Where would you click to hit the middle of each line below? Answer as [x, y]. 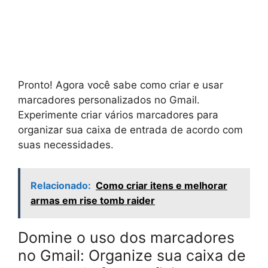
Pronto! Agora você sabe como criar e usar [121, 85]
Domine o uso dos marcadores [126, 237]
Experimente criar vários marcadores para [118, 115]
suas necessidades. [66, 145]
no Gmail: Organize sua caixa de [132, 255]
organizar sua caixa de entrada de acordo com [130, 130]
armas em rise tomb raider [93, 200]
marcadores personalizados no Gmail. [109, 100]
